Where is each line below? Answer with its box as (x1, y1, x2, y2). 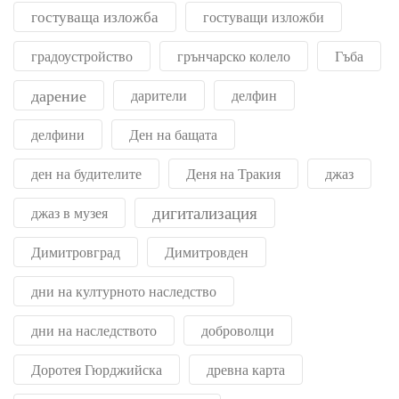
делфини (31, 126, 85, 144)
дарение (31, 85, 86, 106)
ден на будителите (31, 165, 142, 183)
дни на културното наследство (31, 282, 216, 301)
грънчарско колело (177, 47, 290, 66)
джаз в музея (31, 204, 108, 223)
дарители (131, 86, 187, 105)
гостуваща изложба (31, 7, 159, 27)
